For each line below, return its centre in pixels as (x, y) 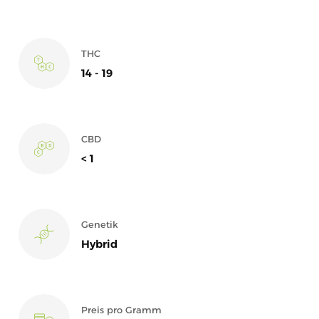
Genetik (100, 224)
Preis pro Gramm (121, 309)
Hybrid (99, 244)
